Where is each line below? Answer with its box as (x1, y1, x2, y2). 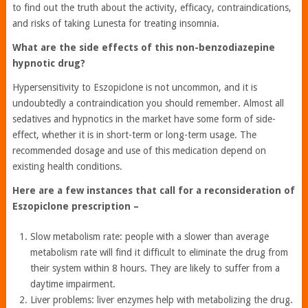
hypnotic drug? (12, 58, 85, 69)
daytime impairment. (30, 278, 116, 290)
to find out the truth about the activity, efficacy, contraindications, (12, 2, 291, 14)
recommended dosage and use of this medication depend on (12, 145, 266, 157)
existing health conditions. (12, 161, 122, 173)
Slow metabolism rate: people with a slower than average (30, 231, 269, 243)
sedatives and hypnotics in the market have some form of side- (12, 113, 276, 125)
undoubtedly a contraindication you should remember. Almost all (12, 98, 284, 109)
